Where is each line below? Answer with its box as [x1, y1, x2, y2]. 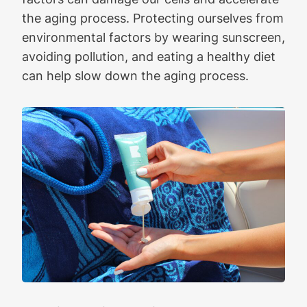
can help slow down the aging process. [22, 67, 249, 83]
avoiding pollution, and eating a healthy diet [22, 48, 275, 64]
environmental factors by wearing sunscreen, [22, 29, 285, 45]
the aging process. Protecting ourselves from [22, 10, 284, 25]
